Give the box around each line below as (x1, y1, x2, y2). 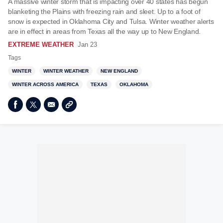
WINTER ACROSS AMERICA (12, 82, 79, 87)
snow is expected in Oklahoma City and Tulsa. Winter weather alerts (8, 17, 214, 25)
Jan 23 (78, 41, 97, 48)
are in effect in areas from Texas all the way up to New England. (8, 27, 201, 35)
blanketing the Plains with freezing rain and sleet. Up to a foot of (8, 7, 201, 15)
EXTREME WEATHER (8, 41, 74, 48)
